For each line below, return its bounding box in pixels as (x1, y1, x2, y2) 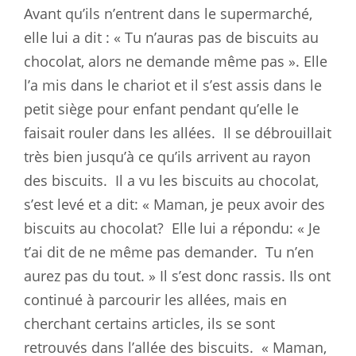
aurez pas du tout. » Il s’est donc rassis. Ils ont (24, 265, 331, 285)
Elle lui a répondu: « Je (172, 218, 320, 238)
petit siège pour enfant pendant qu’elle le (24, 99, 299, 118)
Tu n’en (265, 242, 314, 261)
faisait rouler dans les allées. (24, 122, 215, 142)
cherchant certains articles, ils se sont (24, 313, 275, 333)
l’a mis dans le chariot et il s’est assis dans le (24, 75, 322, 95)
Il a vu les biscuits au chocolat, (115, 170, 319, 190)
